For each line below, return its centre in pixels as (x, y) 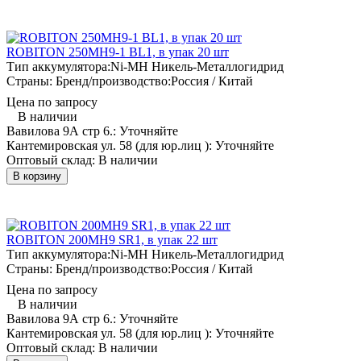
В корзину (37, 176)
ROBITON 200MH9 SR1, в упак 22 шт (112, 239)
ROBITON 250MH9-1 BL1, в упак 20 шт (118, 52)
